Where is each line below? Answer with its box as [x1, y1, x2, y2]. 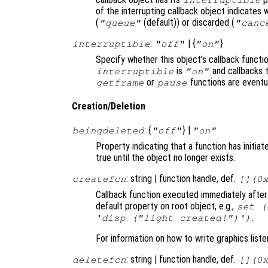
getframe [96, 77, 144, 87]
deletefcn [72, 255, 126, 265]
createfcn [72, 174, 126, 184]
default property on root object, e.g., [96, 200, 236, 212]
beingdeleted [72, 126, 144, 136]
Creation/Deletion [72, 100, 145, 112]
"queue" [99, 17, 141, 28]
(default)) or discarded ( [141, 16, 235, 28]
